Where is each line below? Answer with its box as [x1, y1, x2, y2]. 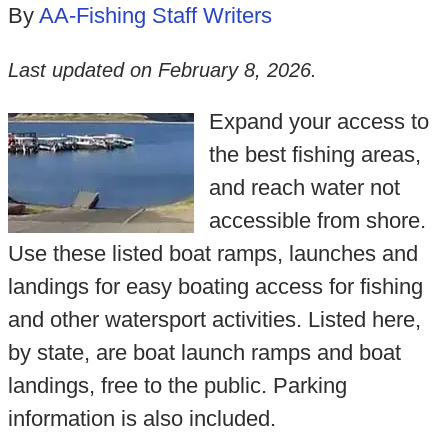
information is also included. [7, 405, 276, 431]
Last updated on [7, 58, 158, 81]
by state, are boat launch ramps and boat [7, 339, 401, 365]
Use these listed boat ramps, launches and [7, 240, 418, 266]
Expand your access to [208, 108, 429, 134]
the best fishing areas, [208, 141, 421, 167]
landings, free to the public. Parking [7, 372, 347, 398]
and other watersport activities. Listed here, [7, 306, 421, 332]
